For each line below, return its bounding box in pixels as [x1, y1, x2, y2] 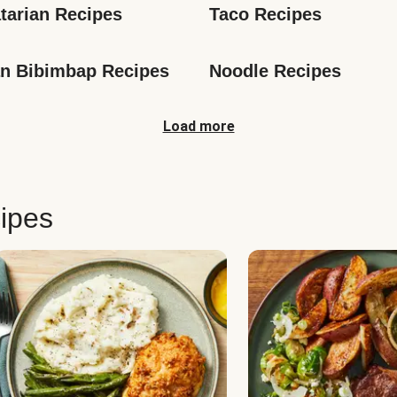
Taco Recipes [209, 4, 322, 24]
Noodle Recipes [209, 61, 341, 81]
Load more [162, 118, 235, 135]
